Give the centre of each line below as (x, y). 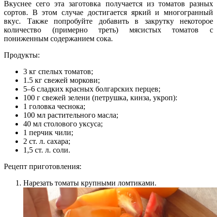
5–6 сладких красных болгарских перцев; (92, 89)
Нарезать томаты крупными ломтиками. (90, 183)
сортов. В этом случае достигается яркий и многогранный (108, 12)
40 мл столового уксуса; (63, 124)
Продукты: (22, 55)
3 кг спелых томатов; (58, 71)
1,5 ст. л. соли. (47, 150)
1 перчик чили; (48, 132)
